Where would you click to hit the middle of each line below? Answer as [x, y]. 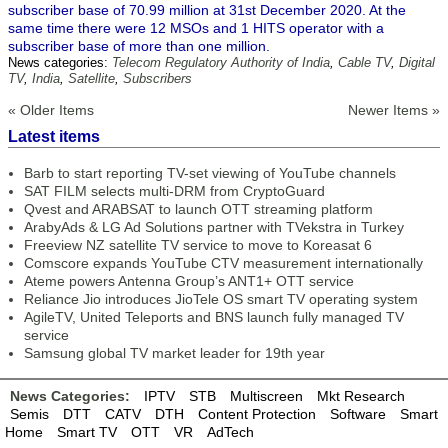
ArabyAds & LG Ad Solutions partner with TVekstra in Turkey [214, 227]
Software [358, 414]
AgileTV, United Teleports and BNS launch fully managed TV [214, 317]
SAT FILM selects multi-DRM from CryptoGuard [174, 191]
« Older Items [51, 110]
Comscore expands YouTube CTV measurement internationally [223, 263]
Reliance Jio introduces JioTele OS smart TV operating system [221, 299]
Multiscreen [266, 396]
